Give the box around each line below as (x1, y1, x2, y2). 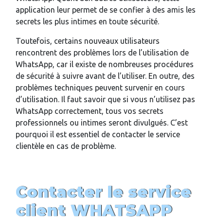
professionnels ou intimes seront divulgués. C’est (16, 118, 188, 127)
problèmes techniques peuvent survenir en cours (16, 83, 185, 92)
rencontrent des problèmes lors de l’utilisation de (16, 48, 189, 57)
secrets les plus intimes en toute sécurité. (16, 17, 159, 26)
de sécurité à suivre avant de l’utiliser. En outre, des (16, 72, 195, 81)
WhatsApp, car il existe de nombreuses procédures (16, 60, 194, 69)
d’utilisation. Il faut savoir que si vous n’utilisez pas (16, 95, 195, 104)
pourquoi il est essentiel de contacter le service (16, 130, 180, 139)
